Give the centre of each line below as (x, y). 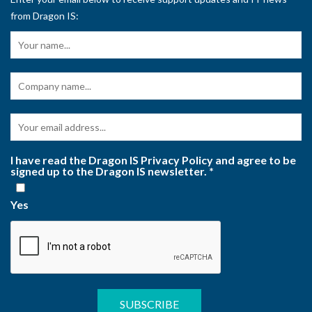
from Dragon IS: (45, 16)
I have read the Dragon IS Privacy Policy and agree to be (153, 160)
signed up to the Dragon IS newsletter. (110, 171)
